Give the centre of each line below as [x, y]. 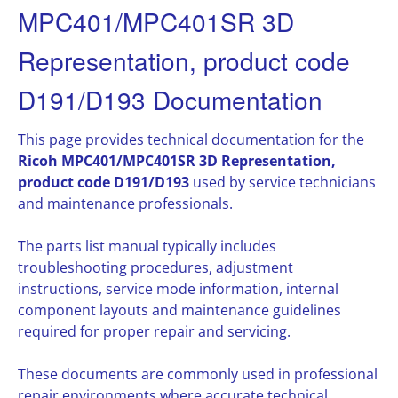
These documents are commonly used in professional [198, 374]
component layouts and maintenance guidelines [179, 310]
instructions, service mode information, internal [178, 289]
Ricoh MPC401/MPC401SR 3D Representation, [177, 161]
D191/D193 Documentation [170, 99]
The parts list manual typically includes [147, 247]
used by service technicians [283, 183]
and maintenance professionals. [125, 204]
